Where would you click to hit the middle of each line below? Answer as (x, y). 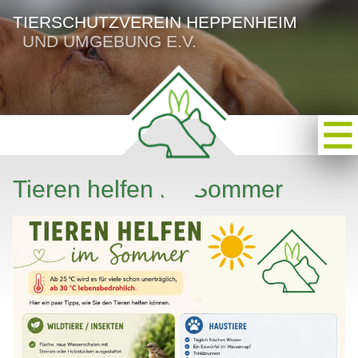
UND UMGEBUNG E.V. (105, 41)
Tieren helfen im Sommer (148, 189)
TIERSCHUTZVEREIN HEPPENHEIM (155, 22)
